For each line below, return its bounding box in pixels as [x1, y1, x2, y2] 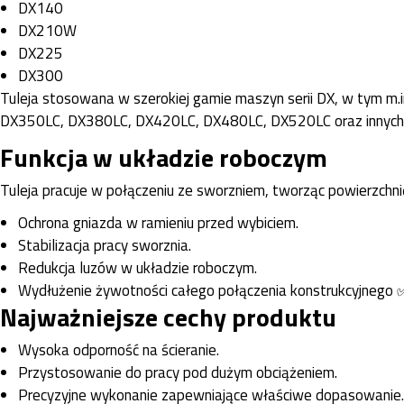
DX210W [18, 18, 77, 42]
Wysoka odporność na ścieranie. [18, 337, 219, 362]
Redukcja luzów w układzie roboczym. [18, 255, 257, 280]
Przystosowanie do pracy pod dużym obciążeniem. [18, 360, 337, 384]
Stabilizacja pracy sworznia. [18, 233, 191, 257]
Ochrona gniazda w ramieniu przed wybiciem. [18, 210, 298, 234]
